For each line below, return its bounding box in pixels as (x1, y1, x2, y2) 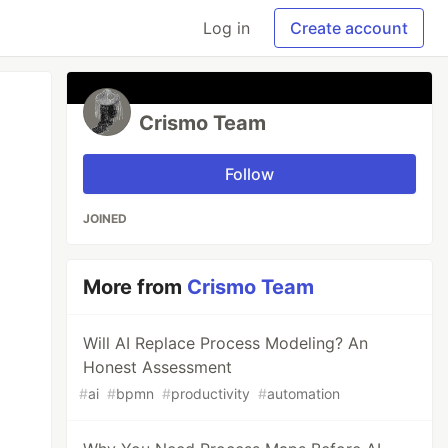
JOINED (83, 211, 128, 226)
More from (83, 275, 188, 299)
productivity (171, 385, 251, 402)
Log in (203, 18, 250, 38)
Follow (225, 164, 275, 184)
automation (267, 385, 341, 402)
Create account (290, 18, 408, 38)
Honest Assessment (83, 357, 233, 377)
